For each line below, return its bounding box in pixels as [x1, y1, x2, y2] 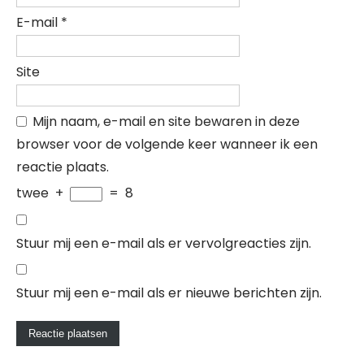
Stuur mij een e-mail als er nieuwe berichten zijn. [16, 284, 322, 302]
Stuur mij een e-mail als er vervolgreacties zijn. [16, 234, 311, 253]
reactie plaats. [16, 158, 109, 176]
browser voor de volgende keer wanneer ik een [16, 135, 318, 154]
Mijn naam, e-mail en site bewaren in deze [32, 112, 300, 131]
